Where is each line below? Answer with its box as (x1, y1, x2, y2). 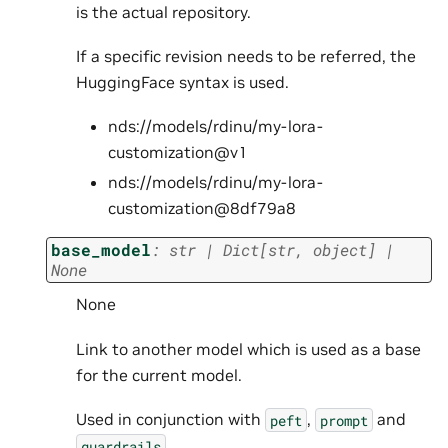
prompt (320, 410, 368, 430)
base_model (51, 238, 151, 260)
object (313, 238, 367, 260)
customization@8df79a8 (108, 198, 296, 219)
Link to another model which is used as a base (76, 338, 421, 359)
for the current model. (76, 364, 242, 385)
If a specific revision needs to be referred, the (76, 45, 416, 66)
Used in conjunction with (76, 409, 265, 430)
